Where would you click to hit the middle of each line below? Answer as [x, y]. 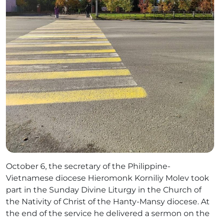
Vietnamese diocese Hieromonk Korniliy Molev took [108, 178]
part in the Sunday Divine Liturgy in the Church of [104, 190]
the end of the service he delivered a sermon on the [108, 214]
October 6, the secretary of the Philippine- [88, 166]
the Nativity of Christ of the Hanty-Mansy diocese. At [108, 202]
